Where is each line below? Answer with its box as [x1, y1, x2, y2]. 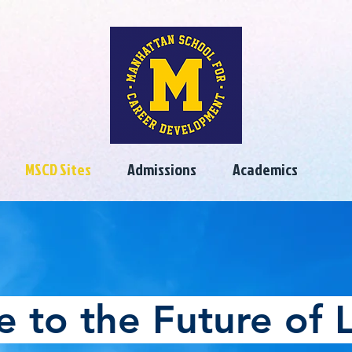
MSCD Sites [25, 158, 91, 180]
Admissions [127, 158, 196, 180]
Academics [233, 158, 298, 180]
